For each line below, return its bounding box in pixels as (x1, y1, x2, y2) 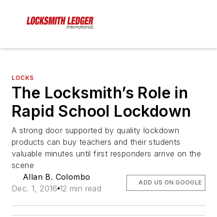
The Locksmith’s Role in (12, 83, 188, 103)
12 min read (59, 184, 102, 194)
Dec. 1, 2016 (12, 184, 58, 194)
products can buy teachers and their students (12, 137, 181, 147)
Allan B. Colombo (22, 172, 91, 182)
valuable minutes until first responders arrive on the (12, 149, 201, 159)
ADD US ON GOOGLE (139, 179, 202, 186)
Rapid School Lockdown (12, 102, 191, 121)
